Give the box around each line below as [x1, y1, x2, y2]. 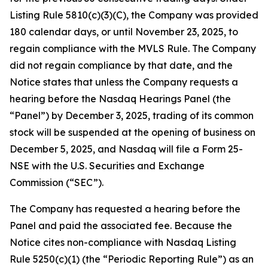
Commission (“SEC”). [10, 176, 103, 188]
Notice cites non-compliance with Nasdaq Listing [10, 236, 236, 248]
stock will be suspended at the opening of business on [10, 126, 255, 138]
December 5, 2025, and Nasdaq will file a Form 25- [10, 143, 243, 155]
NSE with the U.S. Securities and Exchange [10, 160, 205, 172]
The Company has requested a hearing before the [10, 203, 240, 215]
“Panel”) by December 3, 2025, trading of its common [10, 109, 254, 121]
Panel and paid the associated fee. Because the [10, 220, 232, 232]
